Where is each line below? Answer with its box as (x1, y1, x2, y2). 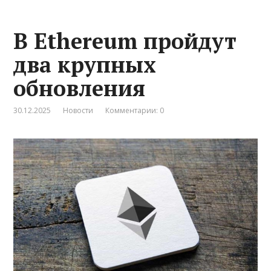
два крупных (13, 50, 157, 79)
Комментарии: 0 (105, 105, 165, 116)
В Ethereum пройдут (13, 26, 237, 55)
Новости (63, 105, 94, 116)
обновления (13, 73, 146, 102)
